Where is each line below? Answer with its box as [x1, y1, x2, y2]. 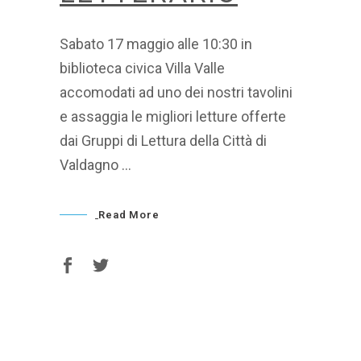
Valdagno [60, 156, 122, 173]
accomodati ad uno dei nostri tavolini [60, 83, 293, 101]
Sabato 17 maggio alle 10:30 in [60, 35, 252, 52]
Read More [98, 209, 160, 221]
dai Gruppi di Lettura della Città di [60, 131, 267, 149]
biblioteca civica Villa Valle [60, 59, 225, 77]
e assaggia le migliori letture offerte [60, 107, 286, 125]
